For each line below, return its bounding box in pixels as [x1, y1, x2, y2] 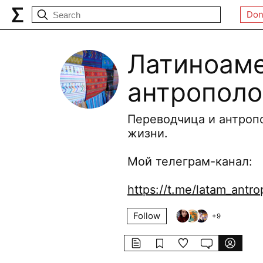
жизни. [127, 126, 168, 140]
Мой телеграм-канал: [127, 154, 252, 168]
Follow [133, 210, 160, 221]
